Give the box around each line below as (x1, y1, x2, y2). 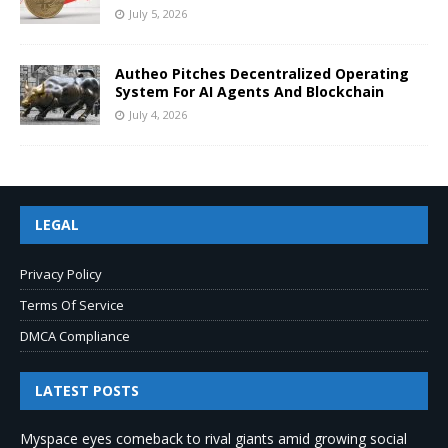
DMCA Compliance (20, 326, 130, 345)
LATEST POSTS (35, 380, 139, 400)
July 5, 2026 (129, 5, 187, 21)
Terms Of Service (20, 295, 124, 314)
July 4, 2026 (129, 106, 187, 122)
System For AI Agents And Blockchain (115, 81, 384, 101)
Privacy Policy (20, 264, 102, 283)
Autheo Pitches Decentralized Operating (115, 63, 409, 83)
